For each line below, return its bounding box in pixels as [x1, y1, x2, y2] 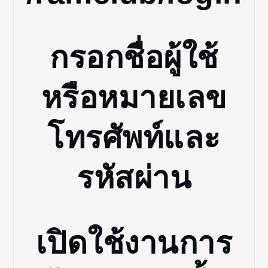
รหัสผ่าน [77, 160, 191, 196]
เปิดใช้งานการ [35, 225, 233, 260]
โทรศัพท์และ [47, 120, 221, 156]
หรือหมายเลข [41, 80, 227, 115]
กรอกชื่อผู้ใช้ [50, 40, 218, 75]
